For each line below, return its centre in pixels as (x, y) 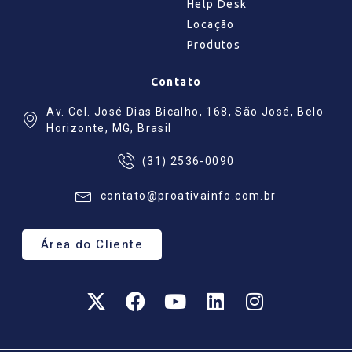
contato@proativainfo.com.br (188, 196)
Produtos (214, 44)
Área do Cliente (92, 244)
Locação (211, 24)
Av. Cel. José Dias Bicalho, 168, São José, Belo (185, 111)
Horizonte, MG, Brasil (109, 128)
